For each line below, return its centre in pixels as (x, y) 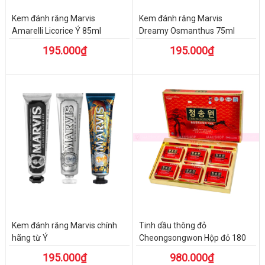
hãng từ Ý (30, 237)
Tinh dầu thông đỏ (172, 225)
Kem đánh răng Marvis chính (64, 225)
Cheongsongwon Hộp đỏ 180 (192, 237)
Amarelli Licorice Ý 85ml (56, 31)
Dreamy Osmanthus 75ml (187, 31)
